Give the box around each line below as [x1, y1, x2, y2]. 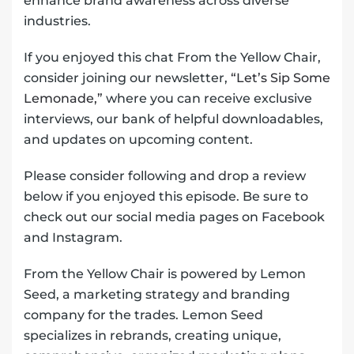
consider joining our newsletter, [24, 70, 231, 86]
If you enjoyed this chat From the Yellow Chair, [24, 50, 321, 66]
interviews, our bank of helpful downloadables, [24, 111, 323, 127]
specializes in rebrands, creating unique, [24, 328, 281, 344]
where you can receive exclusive [103, 91, 312, 107]
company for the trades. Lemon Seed [24, 307, 263, 323]
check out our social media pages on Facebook [24, 209, 325, 225]
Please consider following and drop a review [24, 168, 306, 184]
